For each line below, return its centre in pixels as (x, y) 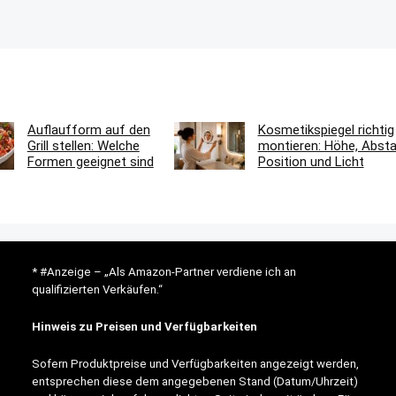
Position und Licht (311, 162)
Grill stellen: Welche (83, 146)
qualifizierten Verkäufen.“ (98, 289)
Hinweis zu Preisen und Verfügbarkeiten (145, 327)
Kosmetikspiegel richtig (326, 130)
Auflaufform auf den (88, 130)
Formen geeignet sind (90, 162)
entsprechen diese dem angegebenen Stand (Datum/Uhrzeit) (195, 381)
